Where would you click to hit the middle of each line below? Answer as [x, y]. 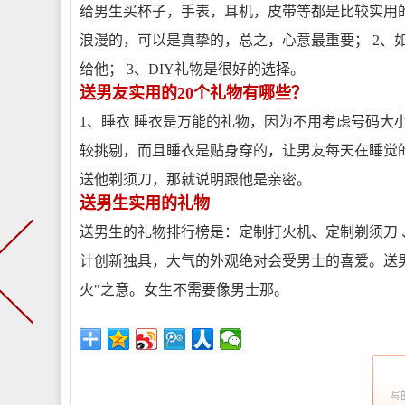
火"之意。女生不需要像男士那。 [184, 290]
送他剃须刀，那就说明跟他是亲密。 [195, 179]
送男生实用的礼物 [145, 203]
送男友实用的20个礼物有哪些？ [193, 93]
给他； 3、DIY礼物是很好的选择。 [192, 69]
